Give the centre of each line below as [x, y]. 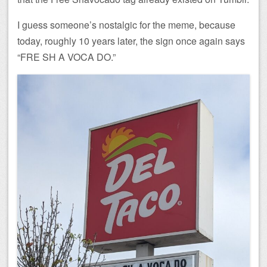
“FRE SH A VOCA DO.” [66, 57]
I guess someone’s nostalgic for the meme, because [126, 25]
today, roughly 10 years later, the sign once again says [131, 41]
